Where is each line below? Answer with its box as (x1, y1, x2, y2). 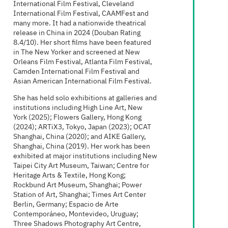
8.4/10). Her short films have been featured (13, 36, 151, 48)
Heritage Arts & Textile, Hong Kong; (13, 169, 126, 182)
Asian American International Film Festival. (13, 75, 152, 87)
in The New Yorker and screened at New (13, 46, 140, 58)
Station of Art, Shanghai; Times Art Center (13, 189, 146, 201)
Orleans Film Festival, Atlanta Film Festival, (13, 55, 152, 68)
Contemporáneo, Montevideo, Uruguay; (13, 208, 138, 220)
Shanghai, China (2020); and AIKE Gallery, (13, 131, 146, 143)
